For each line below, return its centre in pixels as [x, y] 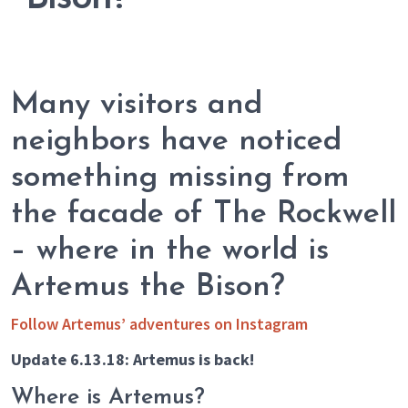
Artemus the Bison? [148, 288]
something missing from [180, 178]
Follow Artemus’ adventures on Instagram [159, 324]
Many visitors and [137, 106]
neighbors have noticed [176, 142]
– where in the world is [170, 251]
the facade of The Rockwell [204, 215]
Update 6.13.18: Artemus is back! [134, 360]
